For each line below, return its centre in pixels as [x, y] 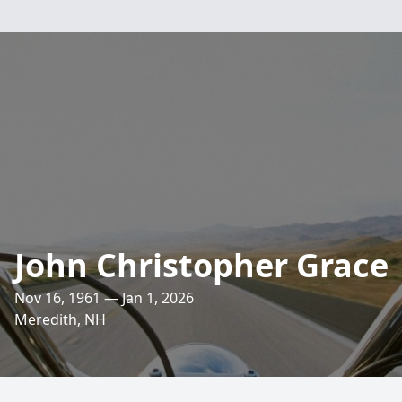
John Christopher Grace [201, 265]
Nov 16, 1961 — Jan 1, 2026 [104, 298]
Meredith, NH [60, 319]
